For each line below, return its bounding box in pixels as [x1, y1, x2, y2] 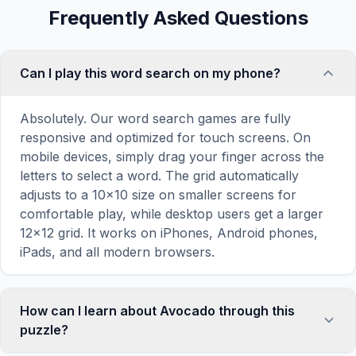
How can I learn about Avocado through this [20, 303, 295, 319]
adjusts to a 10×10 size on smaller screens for [20, 187, 296, 203]
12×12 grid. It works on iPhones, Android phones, [20, 225, 318, 241]
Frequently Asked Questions [48, 6, 308, 29]
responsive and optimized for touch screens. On [20, 130, 311, 145]
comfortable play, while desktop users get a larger [20, 206, 323, 222]
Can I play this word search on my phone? [20, 65, 281, 81]
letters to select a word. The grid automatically [20, 168, 299, 184]
